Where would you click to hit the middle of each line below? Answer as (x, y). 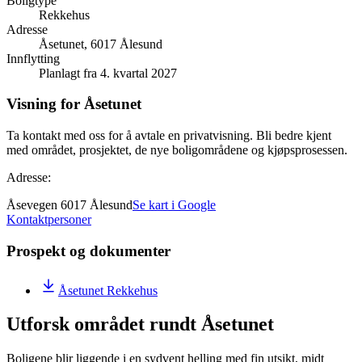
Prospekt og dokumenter (88, 250)
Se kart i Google (174, 205)
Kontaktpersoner (49, 220)
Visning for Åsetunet (74, 104)
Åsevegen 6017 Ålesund (69, 205)
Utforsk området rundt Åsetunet (140, 324)
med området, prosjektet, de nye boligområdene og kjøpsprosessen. (177, 150)
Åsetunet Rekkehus (108, 290)
